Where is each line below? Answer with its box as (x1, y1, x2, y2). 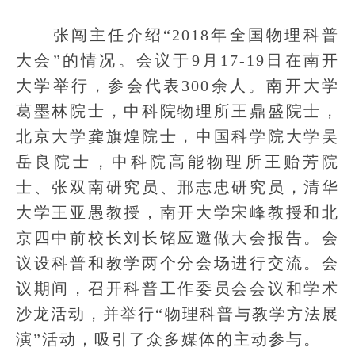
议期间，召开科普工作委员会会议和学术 (16, 280, 339, 297)
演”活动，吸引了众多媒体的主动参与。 (16, 330, 321, 348)
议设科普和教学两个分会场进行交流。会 (16, 254, 339, 272)
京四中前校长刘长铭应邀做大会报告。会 (16, 229, 339, 246)
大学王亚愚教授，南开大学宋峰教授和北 (16, 204, 339, 221)
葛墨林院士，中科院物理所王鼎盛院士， (16, 102, 339, 120)
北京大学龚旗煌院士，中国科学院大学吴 (16, 128, 339, 145)
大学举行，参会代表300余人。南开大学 (16, 77, 339, 94)
